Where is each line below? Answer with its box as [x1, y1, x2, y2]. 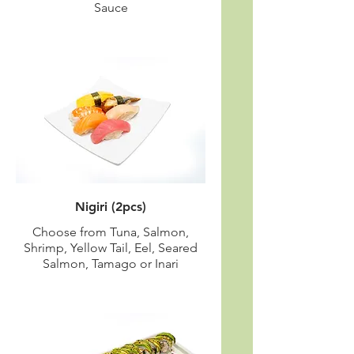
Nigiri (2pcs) [75, 199, 146, 214]
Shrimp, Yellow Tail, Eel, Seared [24, 240, 198, 255]
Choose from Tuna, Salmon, [32, 224, 189, 239]
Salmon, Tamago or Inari [43, 256, 179, 271]
